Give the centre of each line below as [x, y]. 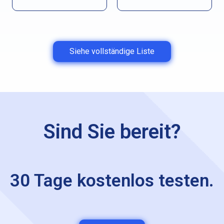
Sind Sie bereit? [112, 131]
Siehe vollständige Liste [112, 51]
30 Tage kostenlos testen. [112, 180]
